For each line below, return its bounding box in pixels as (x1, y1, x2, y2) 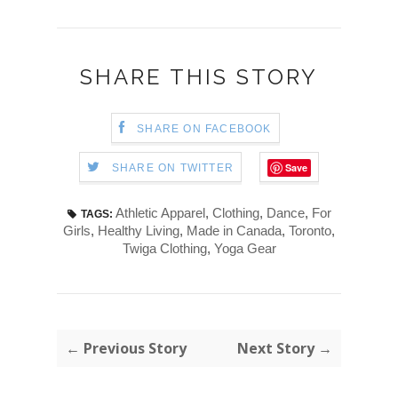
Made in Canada (187, 223, 282, 239)
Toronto (289, 223, 331, 239)
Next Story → (237, 338, 332, 359)
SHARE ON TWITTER (111, 162, 235, 175)
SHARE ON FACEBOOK (137, 123, 272, 136)
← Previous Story (66, 338, 187, 359)
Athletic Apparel (115, 205, 205, 221)
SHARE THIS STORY (80, 64, 318, 91)
